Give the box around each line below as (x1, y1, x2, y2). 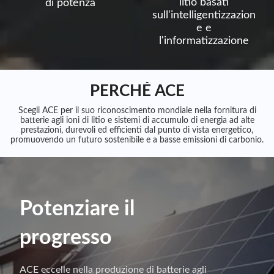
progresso (20, 227, 112, 248)
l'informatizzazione (158, 35, 249, 46)
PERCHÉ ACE (89, 83, 185, 99)
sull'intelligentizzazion (152, 9, 256, 21)
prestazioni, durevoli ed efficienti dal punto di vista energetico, (21, 125, 253, 135)
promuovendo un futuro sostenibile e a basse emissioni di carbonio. (10, 135, 264, 144)
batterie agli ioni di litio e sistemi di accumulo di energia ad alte (20, 116, 254, 125)
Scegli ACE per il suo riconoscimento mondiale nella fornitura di (18, 106, 256, 115)
